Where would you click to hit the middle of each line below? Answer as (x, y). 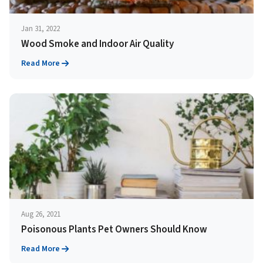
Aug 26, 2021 (41, 214)
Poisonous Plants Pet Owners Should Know (114, 230)
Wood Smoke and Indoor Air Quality (97, 44)
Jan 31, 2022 (41, 29)
